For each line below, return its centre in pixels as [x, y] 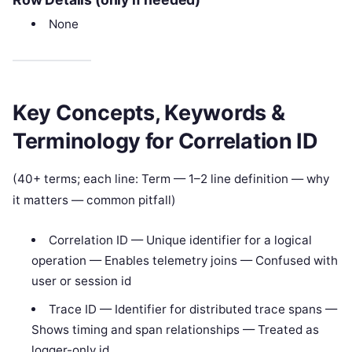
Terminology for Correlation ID [165, 141]
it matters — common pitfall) [94, 200]
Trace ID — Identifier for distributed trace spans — [192, 310]
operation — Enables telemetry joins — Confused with [185, 261]
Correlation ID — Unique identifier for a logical [180, 240]
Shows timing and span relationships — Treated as [176, 330]
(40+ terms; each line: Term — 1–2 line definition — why [171, 179]
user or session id [82, 281]
